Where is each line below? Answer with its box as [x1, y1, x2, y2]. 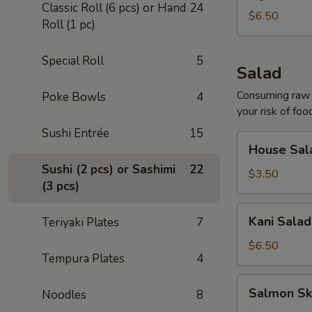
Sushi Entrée [42, 125, 109, 141]
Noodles [42, 287, 86, 303]
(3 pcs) [42, 178, 79, 194]
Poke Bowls [42, 89, 106, 105]
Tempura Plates [42, 251, 125, 267]
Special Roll [42, 53, 104, 69]
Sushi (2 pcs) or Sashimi [42, 162, 175, 178]
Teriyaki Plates [42, 214, 119, 231]
